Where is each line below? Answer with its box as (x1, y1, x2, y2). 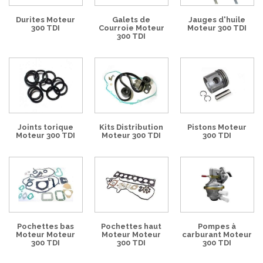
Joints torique (18, 123, 74, 132)
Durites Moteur (16, 15, 76, 25)
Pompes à (198, 222, 237, 231)
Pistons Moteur (187, 123, 247, 132)
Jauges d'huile (188, 15, 246, 25)
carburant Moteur (182, 230, 252, 240)
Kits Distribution (99, 123, 164, 132)
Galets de (112, 15, 151, 25)
